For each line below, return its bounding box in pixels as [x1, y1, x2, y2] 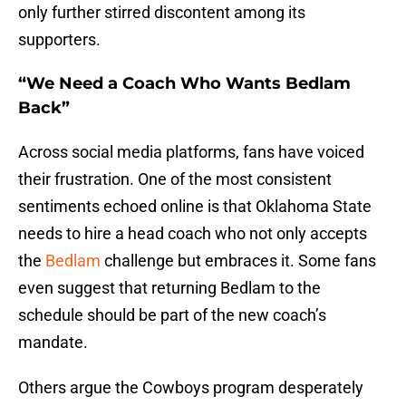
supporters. [18, 30, 101, 50]
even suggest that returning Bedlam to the [18, 278, 321, 298]
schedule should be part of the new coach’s [18, 305, 326, 325]
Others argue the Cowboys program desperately [18, 378, 363, 398]
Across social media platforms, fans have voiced [18, 142, 364, 162]
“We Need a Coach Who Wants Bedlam [18, 73, 351, 94]
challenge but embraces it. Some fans [104, 251, 376, 271]
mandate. [18, 333, 88, 353]
